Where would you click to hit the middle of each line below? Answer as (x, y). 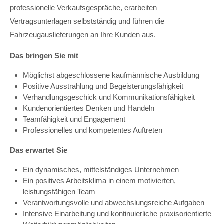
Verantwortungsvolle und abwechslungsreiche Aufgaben (114, 203)
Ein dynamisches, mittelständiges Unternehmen (101, 170)
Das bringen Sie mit (44, 56)
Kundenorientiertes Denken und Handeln (89, 108)
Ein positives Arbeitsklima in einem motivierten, (99, 181)
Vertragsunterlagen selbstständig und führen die (87, 21)
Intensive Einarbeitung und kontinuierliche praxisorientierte (117, 214)
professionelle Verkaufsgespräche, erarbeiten (83, 8)
